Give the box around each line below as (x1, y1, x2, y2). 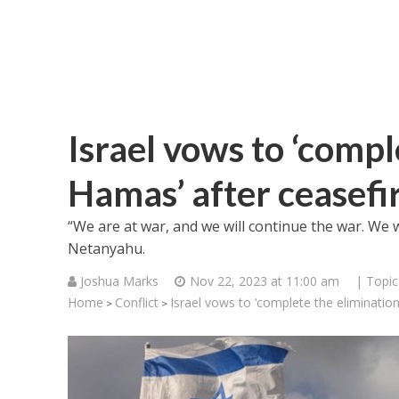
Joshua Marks (79, 273, 159, 289)
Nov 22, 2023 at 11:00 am (189, 273, 339, 289)
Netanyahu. (67, 239, 145, 258)
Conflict (114, 294, 159, 311)
